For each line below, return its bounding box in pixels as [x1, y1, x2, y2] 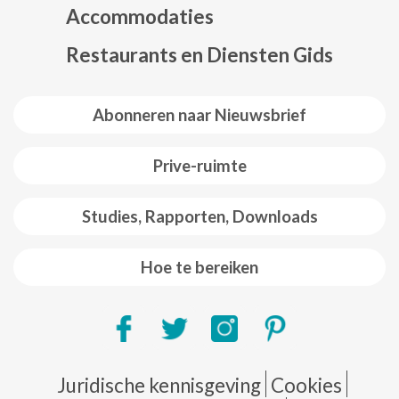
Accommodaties [66, 4, 214, 28]
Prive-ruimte [152, 155, 247, 175]
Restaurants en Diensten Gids [66, 42, 333, 67]
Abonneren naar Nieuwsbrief [93, 104, 306, 125]
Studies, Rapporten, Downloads [81, 206, 318, 226]
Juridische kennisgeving [56, 372, 261, 397]
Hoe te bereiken [141, 256, 258, 277]
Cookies [270, 372, 342, 397]
